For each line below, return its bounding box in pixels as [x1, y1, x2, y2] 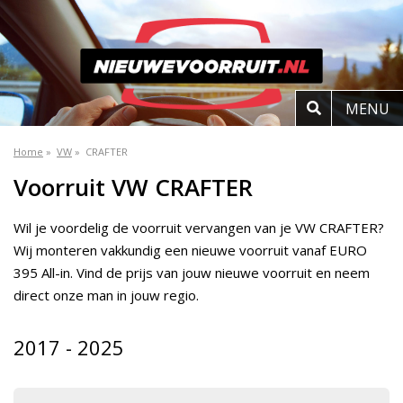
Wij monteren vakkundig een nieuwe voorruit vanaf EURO [13, 241, 367, 259]
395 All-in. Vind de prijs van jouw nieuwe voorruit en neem [13, 264, 370, 282]
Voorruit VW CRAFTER [13, 171, 253, 203]
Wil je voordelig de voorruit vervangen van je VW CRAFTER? [13, 219, 384, 237]
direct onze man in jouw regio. [13, 286, 199, 304]
